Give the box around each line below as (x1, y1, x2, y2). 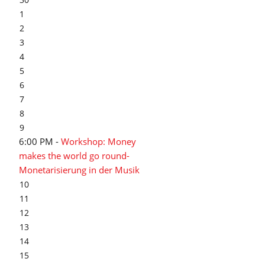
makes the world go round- (19, 150, 130, 161)
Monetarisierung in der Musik (19, 164, 140, 176)
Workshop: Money (61, 135, 136, 147)
